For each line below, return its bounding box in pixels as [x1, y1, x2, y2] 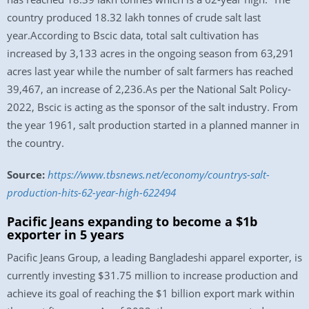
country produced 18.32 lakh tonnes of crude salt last [7, 10, 261, 24]
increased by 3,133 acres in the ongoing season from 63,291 [7, 46, 295, 60]
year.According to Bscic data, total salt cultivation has [7, 28, 259, 42]
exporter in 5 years [7, 226, 124, 243]
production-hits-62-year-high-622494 [7, 186, 176, 199]
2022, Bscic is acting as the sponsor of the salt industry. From [7, 100, 298, 114]
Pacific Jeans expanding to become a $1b [7, 213, 257, 230]
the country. [7, 136, 64, 150]
